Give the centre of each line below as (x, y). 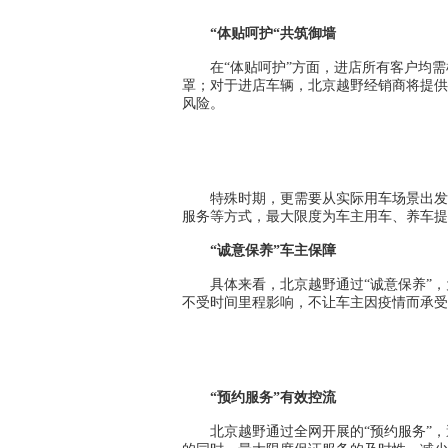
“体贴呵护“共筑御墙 (273, 33)
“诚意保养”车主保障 (273, 250)
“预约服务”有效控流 (273, 397)
